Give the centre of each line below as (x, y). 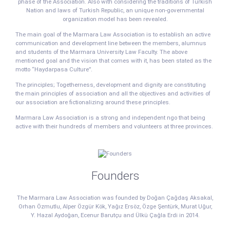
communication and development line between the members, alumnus (111, 43)
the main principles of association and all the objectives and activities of (113, 93)
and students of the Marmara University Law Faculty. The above (101, 52)
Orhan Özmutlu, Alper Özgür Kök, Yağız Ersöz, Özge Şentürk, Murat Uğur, (115, 206)
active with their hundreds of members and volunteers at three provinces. (114, 126)
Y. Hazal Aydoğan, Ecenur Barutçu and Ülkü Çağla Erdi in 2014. (115, 215)
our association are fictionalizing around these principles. (93, 102)
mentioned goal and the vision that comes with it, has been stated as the (113, 61)
